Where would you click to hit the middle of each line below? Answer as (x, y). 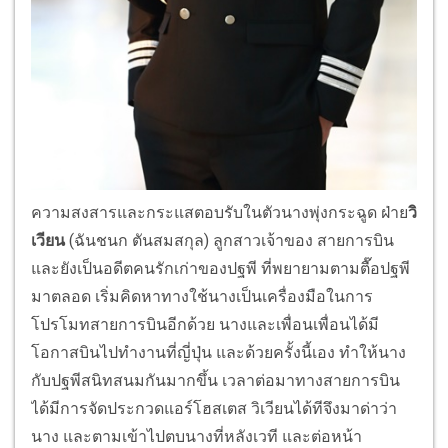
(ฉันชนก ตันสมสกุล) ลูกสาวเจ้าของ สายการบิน (229, 241)
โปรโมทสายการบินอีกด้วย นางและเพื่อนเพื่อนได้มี (205, 325)
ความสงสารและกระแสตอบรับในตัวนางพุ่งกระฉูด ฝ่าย (219, 213)
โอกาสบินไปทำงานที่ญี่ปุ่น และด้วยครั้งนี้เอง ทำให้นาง (218, 353)
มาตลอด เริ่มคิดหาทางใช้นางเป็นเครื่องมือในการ (202, 297)
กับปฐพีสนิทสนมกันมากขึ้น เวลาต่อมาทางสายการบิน (215, 381)
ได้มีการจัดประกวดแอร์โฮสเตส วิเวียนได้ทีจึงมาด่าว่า (214, 409)
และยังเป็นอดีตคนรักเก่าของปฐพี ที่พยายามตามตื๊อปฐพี (220, 269)
